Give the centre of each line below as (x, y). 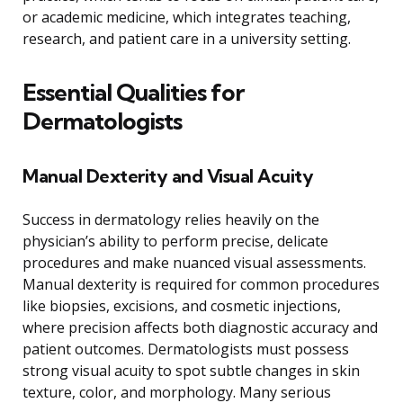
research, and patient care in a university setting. (187, 39)
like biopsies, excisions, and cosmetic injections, (182, 306)
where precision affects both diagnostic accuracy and (200, 328)
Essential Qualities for (133, 93)
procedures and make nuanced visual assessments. (194, 263)
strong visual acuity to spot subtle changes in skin (191, 371)
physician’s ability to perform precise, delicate (175, 242)
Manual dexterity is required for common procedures (201, 285)
